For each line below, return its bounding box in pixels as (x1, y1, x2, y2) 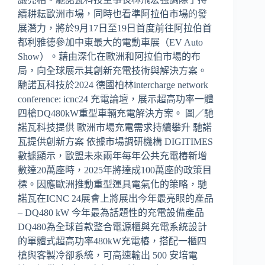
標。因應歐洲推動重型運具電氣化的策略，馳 (18, 179, 207, 189)
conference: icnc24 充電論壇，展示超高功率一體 (18, 93, 214, 104)
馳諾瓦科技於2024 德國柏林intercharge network (18, 79, 208, 90)
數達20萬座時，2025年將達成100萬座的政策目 (18, 164, 212, 175)
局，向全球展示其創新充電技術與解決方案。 (18, 65, 207, 76)
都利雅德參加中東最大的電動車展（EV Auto (18, 37, 203, 47)
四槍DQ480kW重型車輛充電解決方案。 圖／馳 (18, 108, 214, 118)
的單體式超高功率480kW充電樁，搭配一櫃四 (18, 235, 206, 246)
